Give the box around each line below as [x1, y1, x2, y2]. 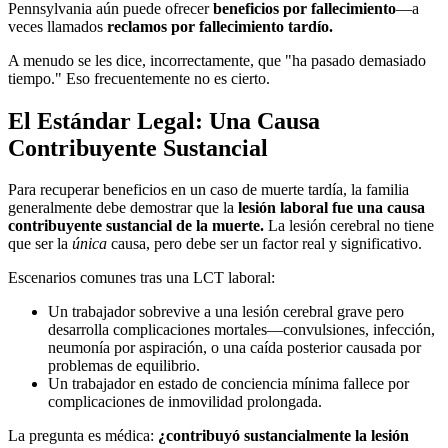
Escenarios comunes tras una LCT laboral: [8, 269, 275, 287]
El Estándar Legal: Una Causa [8, 107, 320, 134]
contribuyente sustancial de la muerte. [8, 217, 264, 235]
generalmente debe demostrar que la [8, 199, 238, 217]
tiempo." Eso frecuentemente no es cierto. [8, 69, 270, 87]
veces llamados [8, 17, 107, 35]
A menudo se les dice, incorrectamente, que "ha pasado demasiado [8, 51, 426, 69]
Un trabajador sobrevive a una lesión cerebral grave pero [48, 303, 404, 321]
